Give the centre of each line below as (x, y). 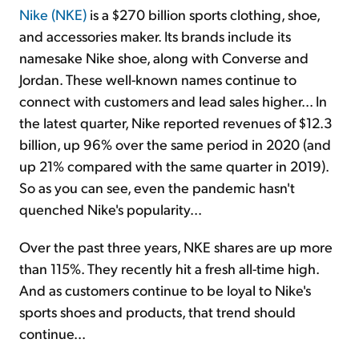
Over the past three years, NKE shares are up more (176, 247)
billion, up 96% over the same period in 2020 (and (175, 144)
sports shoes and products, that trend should (157, 312)
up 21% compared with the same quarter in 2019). (174, 166)
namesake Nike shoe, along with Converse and (164, 58)
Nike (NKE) (53, 14)
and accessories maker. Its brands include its (155, 36)
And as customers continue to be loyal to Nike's (165, 290)
